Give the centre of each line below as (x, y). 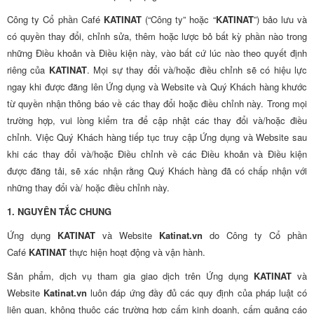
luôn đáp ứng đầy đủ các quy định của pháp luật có (197, 293)
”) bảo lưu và (280, 19)
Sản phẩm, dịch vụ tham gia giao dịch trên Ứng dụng (131, 276)
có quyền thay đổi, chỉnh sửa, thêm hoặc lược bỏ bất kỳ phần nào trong (157, 36)
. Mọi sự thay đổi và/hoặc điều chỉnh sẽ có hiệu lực (197, 70)
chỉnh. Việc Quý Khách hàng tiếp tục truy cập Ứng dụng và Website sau (157, 137)
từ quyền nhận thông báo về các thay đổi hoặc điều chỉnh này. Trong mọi (157, 103)
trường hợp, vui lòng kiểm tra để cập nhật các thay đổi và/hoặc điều (157, 120)
